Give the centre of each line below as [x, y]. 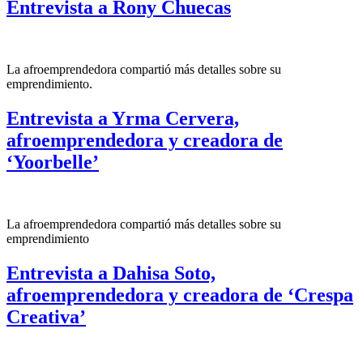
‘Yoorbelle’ [53, 162]
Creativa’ [46, 316]
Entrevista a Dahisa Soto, [111, 273]
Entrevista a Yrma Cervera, [123, 119]
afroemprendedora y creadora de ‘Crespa [180, 295]
